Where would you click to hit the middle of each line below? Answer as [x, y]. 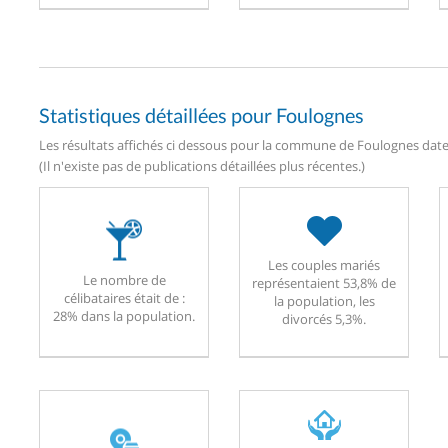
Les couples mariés [324, 264]
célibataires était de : [124, 297]
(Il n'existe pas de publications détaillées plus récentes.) [202, 165]
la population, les [324, 300]
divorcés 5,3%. [324, 318]
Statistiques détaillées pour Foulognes [201, 114]
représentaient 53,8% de [324, 282]
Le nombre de [124, 279]
